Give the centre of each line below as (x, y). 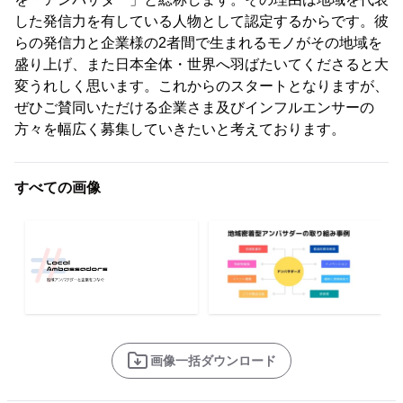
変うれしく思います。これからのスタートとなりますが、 (201, 86)
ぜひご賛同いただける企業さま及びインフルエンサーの (194, 108)
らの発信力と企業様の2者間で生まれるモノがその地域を (198, 43)
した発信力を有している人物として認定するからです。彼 (201, 22)
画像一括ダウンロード (213, 361)
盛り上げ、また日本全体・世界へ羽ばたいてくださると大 (201, 65)
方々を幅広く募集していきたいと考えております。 (180, 130)
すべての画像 (58, 188)
